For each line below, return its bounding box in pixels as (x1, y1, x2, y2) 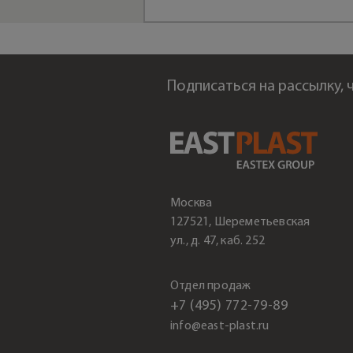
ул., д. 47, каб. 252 (170, 234, 265, 247)
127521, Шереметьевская (170, 215, 310, 229)
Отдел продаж (170, 279, 251, 292)
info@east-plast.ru (170, 319, 269, 333)
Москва (170, 196, 213, 210)
